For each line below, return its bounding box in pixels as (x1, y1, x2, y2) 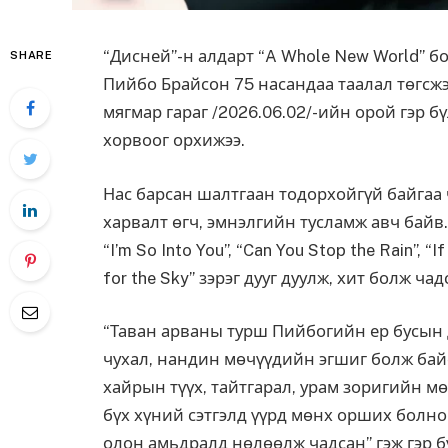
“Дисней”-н (103, 46, 194, 66)
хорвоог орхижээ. (103, 130, 245, 150)
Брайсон (161, 74, 230, 94)
